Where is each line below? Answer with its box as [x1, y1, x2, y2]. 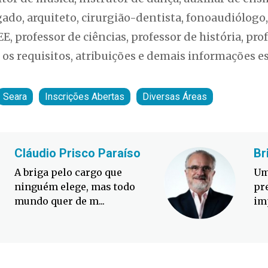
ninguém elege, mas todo [14, 181, 135, 193]
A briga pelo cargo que [14, 166, 122, 179]
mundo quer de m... [14, 195, 105, 208]
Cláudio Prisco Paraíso [14, 146, 141, 161]
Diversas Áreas [142, 91, 207, 103]
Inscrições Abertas [45, 91, 124, 103]
